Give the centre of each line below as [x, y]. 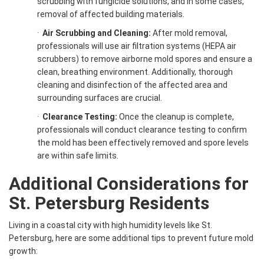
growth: [23, 251]
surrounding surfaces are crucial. [100, 98]
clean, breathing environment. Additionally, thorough [135, 72]
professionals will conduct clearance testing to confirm [142, 130]
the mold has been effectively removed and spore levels [143, 143]
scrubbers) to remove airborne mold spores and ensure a [145, 59]
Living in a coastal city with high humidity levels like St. [110, 225]
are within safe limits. [78, 156]
